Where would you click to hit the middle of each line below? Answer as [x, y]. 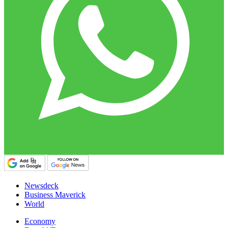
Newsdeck [41, 186]
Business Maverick [55, 195]
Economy [40, 221]
